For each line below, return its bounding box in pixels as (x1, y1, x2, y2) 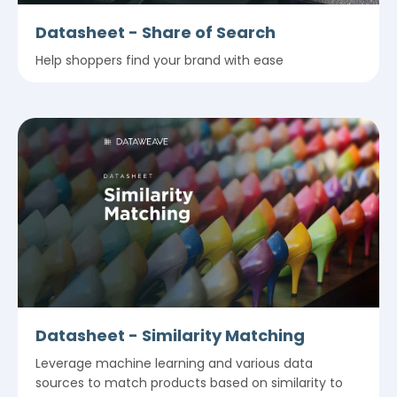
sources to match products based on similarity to (35, 374, 343, 393)
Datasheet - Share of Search (35, 21, 276, 44)
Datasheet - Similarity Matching (35, 324, 305, 347)
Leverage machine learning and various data (35, 354, 313, 373)
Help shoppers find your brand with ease (35, 51, 284, 70)
